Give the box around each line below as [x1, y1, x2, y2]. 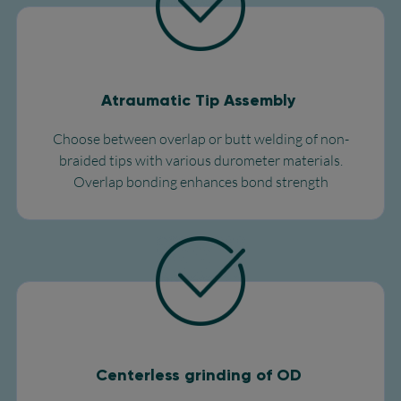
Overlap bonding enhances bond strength [73, 173, 328, 191]
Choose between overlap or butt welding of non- [52, 130, 349, 148]
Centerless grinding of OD [95, 365, 306, 386]
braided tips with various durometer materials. [58, 151, 343, 169]
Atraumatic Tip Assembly [100, 90, 301, 111]
